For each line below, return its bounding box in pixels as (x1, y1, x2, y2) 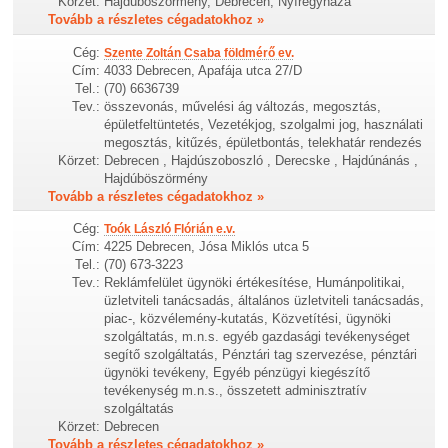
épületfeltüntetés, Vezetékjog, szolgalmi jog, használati (104, 116, 424, 132)
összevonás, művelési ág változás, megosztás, (104, 98, 382, 114)
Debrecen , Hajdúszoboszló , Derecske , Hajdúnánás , (104, 152, 419, 168)
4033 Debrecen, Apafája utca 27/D (104, 62, 303, 78)
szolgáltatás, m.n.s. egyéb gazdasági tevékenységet (104, 328, 411, 344)
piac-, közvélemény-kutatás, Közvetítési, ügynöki (104, 310, 392, 326)
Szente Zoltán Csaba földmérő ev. (104, 45, 295, 60)
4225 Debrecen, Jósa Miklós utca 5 (104, 238, 310, 254)
